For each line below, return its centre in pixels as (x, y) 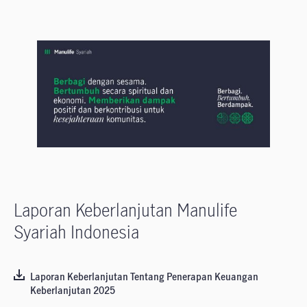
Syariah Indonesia (76, 232)
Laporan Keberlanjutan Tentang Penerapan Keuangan (144, 277)
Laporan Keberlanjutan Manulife (125, 210)
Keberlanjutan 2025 (73, 291)
